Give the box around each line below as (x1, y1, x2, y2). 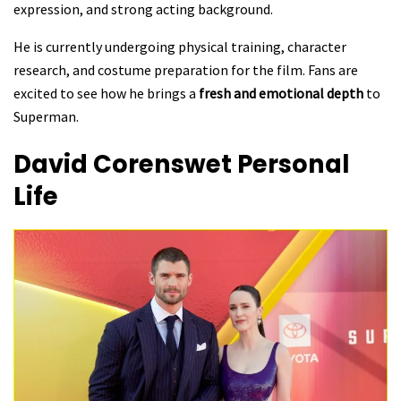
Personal (237, 146, 349, 182)
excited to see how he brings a (13, 84, 199, 103)
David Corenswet (13, 146, 237, 182)
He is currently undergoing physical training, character (13, 38, 346, 56)
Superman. (13, 107, 79, 126)
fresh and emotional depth (199, 84, 363, 103)
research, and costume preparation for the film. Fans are (13, 61, 358, 80)
